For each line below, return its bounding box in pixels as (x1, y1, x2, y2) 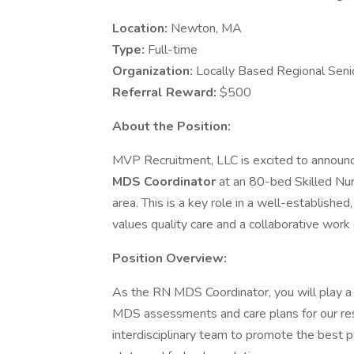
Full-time (148, 41, 198, 58)
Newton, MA (171, 20, 242, 37)
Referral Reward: (112, 84, 220, 101)
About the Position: (112, 118, 231, 135)
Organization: (112, 62, 196, 80)
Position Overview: (112, 250, 227, 267)
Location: (112, 20, 171, 37)
